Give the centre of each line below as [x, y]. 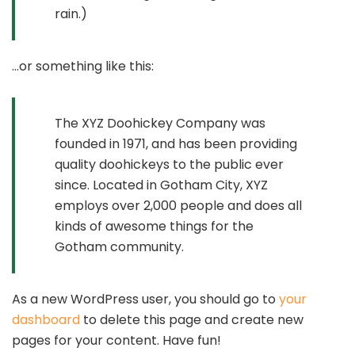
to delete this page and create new [192, 320]
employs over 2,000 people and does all [178, 206]
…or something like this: [83, 66]
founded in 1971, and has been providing [176, 144]
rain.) [71, 14]
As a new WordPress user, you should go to [145, 299]
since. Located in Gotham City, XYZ [161, 185]
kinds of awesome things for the [154, 226]
